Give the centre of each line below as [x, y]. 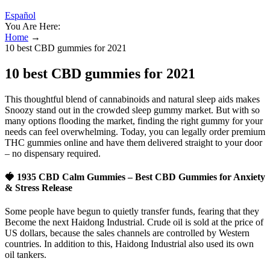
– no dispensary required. [53, 153]
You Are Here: [33, 26]
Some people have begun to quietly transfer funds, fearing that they [132, 212]
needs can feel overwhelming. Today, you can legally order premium [135, 131]
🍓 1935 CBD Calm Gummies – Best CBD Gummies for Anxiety [135, 177]
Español [20, 15]
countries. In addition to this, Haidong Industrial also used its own [129, 244]
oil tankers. [26, 255]
